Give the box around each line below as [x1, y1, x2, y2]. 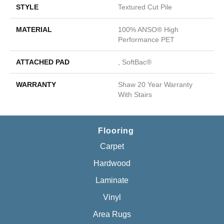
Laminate [95, 176, 128, 184]
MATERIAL [16, 25, 52, 33]
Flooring [97, 126, 134, 135]
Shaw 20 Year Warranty [118, 80, 192, 88]
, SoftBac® [118, 58, 151, 66]
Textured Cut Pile [118, 3, 172, 11]
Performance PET [118, 35, 174, 43]
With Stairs [118, 90, 152, 98]
